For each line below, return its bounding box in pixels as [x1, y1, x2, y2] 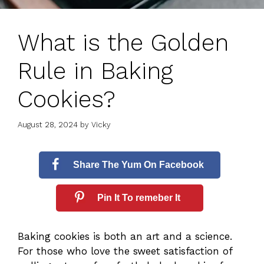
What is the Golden [18, 29, 229, 57]
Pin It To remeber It [97, 192, 180, 203]
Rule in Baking [18, 57, 173, 85]
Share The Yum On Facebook [73, 159, 204, 170]
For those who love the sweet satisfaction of [18, 245, 232, 257]
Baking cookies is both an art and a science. [18, 230, 232, 242]
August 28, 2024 [18, 120, 78, 129]
